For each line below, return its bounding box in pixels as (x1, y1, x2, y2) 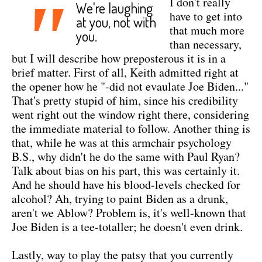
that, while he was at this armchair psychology (12, 134, 232, 150)
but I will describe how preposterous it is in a (12, 50, 226, 66)
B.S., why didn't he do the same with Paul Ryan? (12, 148, 240, 164)
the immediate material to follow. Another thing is (12, 120, 250, 136)
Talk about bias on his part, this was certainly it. (12, 162, 240, 178)
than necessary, (170, 36, 242, 52)
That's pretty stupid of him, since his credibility (12, 92, 238, 108)
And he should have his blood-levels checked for (12, 176, 240, 192)
